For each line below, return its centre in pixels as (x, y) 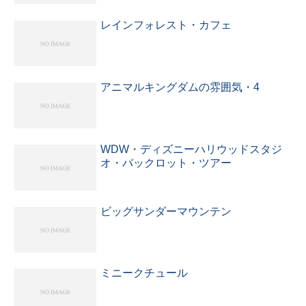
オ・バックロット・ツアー (166, 163)
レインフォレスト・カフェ (166, 25)
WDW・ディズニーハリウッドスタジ (191, 149)
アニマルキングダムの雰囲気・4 (180, 87)
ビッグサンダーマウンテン (166, 211)
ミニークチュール (144, 273)
